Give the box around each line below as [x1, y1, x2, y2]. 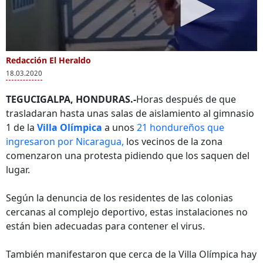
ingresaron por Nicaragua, [6, 135, 126, 148]
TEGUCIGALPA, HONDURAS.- [6, 93, 136, 106]
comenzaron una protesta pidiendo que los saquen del [6, 149, 249, 162]
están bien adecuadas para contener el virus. [6, 220, 205, 232]
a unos [104, 121, 137, 134]
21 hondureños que [137, 121, 224, 134]
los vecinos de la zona [126, 135, 222, 148]
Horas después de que [136, 93, 236, 106]
